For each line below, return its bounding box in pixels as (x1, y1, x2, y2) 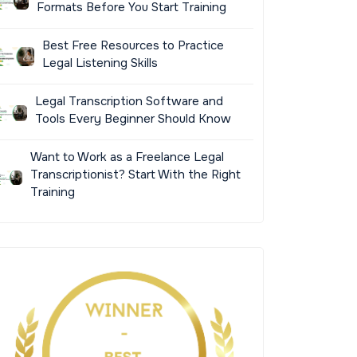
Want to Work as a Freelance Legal (30, 149, 225, 166)
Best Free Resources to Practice (42, 37, 225, 54)
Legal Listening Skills (42, 55, 159, 72)
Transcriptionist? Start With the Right (30, 167, 241, 183)
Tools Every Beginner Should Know (34, 111, 231, 127)
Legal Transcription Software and (34, 93, 223, 110)
